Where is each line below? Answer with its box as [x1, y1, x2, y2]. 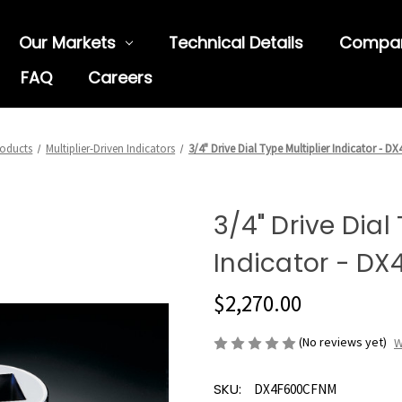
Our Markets [18, 31, 116, 54]
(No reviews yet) [299, 333, 387, 350]
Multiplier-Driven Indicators [46, 141, 176, 156]
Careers [88, 66, 153, 89]
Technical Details [168, 31, 303, 54]
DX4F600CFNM [254, 380, 336, 398]
